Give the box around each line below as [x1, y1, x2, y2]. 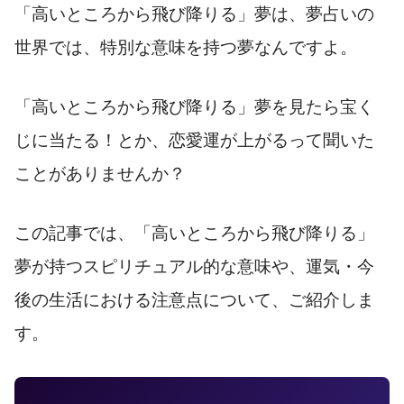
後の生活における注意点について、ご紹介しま [14, 289, 374, 309]
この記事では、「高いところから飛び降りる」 [14, 223, 374, 243]
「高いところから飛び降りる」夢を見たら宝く [14, 96, 374, 116]
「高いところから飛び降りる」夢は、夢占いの [14, 4, 374, 23]
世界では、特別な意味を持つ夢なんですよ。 [14, 37, 357, 57]
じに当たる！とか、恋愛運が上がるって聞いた [14, 130, 374, 150]
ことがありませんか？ [14, 163, 186, 183]
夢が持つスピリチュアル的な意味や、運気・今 [14, 256, 374, 276]
